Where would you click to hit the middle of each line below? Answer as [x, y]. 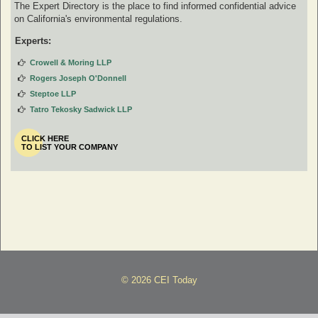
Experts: [33, 40]
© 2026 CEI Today [159, 280]
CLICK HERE [45, 138]
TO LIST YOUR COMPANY [70, 147]
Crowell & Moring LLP [71, 62]
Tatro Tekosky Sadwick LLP [81, 109]
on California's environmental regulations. [98, 18]
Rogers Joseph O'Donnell [78, 78]
